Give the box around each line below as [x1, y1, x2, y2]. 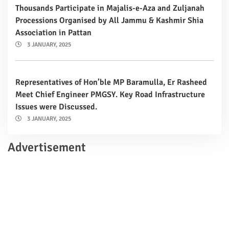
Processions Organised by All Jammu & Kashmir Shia [15, 15, 203, 26]
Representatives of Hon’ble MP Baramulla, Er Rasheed [15, 77, 207, 87]
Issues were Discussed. [15, 101, 97, 112]
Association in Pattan [15, 27, 91, 38]
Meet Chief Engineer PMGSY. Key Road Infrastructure [15, 89, 205, 100]
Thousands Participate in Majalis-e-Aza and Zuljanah [15, 3, 204, 13]
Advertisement [8, 139, 86, 155]
